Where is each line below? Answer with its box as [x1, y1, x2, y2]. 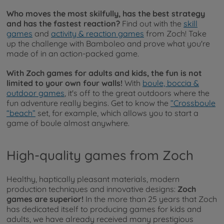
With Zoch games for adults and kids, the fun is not [6, 68, 202, 78]
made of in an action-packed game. [6, 48, 139, 59]
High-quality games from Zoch [6, 146, 193, 163]
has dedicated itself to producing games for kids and [6, 204, 201, 214]
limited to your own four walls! [6, 78, 122, 88]
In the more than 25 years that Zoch [83, 194, 217, 204]
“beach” [6, 108, 35, 118]
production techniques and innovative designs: [6, 184, 177, 194]
